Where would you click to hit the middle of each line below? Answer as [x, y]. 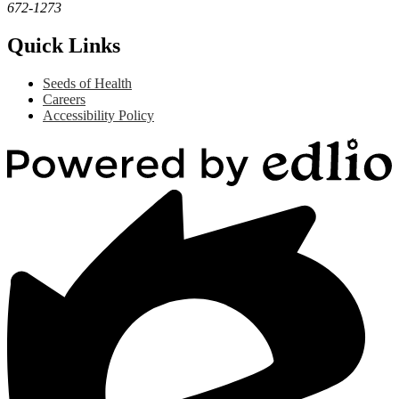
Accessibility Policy [98, 115]
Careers [64, 99]
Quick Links [64, 45]
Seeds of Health [87, 83]
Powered [31, 197]
